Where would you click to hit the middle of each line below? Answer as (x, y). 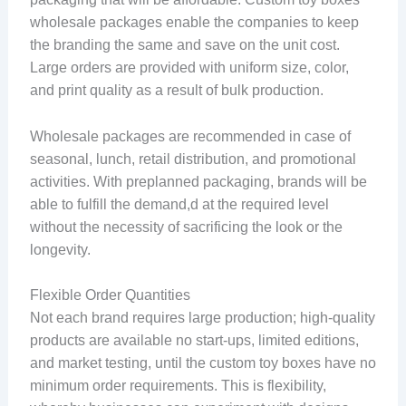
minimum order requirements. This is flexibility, (178, 386)
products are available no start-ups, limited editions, (194, 341)
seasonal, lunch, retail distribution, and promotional (193, 159)
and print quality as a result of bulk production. (178, 91)
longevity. (60, 249)
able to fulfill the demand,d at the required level (179, 204)
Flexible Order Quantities (110, 295)
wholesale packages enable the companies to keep (194, 23)
